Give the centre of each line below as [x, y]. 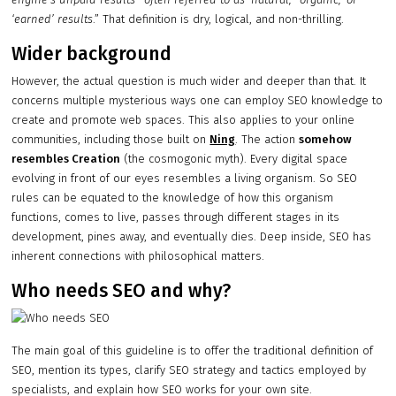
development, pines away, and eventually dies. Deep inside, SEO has [192, 237]
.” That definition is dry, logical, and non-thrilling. [219, 19]
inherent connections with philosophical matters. [138, 256]
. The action [267, 140]
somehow [326, 140]
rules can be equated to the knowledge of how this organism [173, 198]
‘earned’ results [53, 19]
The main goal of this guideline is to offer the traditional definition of [193, 351]
